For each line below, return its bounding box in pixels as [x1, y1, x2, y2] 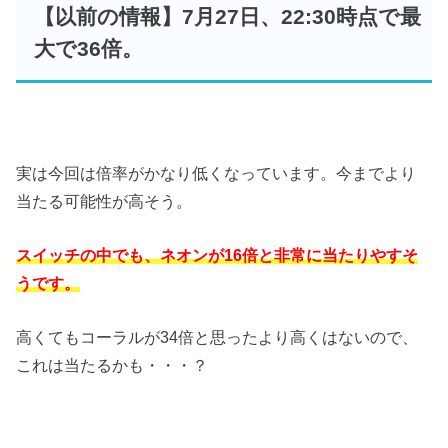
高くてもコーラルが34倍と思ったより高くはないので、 [16, 328, 419, 347]
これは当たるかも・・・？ [16, 356, 209, 375]
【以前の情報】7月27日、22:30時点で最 [33, 4, 421, 29]
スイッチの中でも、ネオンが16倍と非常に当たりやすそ [16, 245, 419, 264]
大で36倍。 [33, 36, 143, 61]
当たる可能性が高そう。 [16, 191, 193, 210]
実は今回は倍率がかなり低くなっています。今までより [16, 163, 417, 182]
